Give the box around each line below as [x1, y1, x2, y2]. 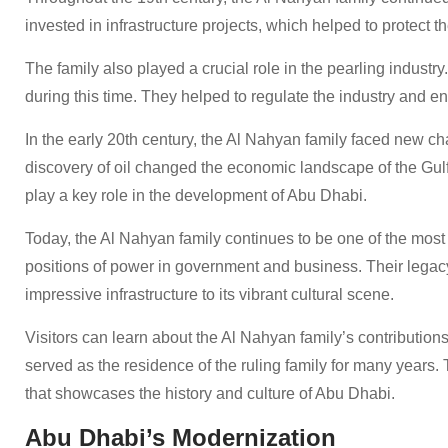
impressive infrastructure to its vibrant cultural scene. [25, 285, 394, 303]
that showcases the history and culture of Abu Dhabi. [25, 384, 395, 402]
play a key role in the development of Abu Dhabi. [25, 186, 367, 204]
